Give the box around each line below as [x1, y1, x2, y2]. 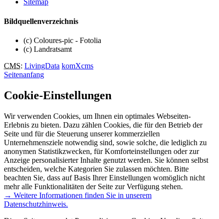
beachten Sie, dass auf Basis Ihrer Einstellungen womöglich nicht [4, 173, 205, 182]
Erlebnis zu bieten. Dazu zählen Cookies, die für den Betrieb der [4, 120, 202, 129]
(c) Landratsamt [23, 44, 72, 53]
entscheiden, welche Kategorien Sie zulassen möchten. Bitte [4, 164, 189, 173]
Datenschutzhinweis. [4, 199, 68, 208]
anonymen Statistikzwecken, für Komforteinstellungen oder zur [4, 147, 199, 155]
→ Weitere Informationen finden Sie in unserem [4, 191, 152, 199]
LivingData [24, 61, 60, 70]
